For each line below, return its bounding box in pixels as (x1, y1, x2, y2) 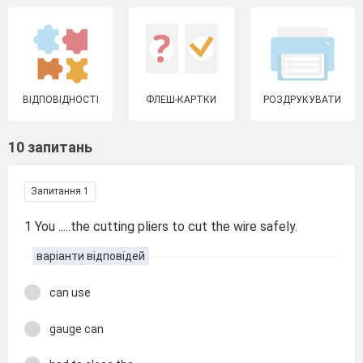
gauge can (49, 322, 104, 335)
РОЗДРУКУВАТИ (263, 94, 342, 105)
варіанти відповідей (36, 250, 145, 263)
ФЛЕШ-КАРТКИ (146, 94, 217, 105)
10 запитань (8, 139, 92, 156)
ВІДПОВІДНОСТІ (22, 94, 99, 105)
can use (49, 286, 91, 299)
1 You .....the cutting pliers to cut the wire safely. (24, 219, 297, 234)
